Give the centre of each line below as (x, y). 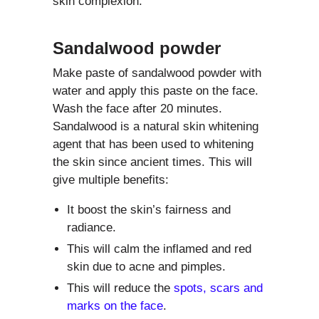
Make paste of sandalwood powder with (157, 73)
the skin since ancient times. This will (152, 162)
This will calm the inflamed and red (159, 249)
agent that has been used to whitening (153, 144)
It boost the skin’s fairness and (149, 209)
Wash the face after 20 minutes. (137, 108)
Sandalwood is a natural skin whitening (156, 126)
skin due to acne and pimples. (146, 266)
